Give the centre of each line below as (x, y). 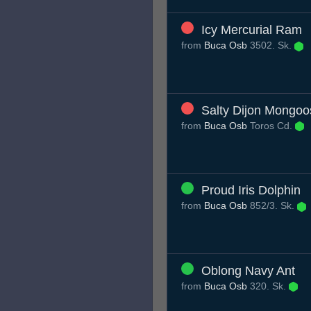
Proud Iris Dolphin (251, 191)
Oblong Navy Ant (248, 270)
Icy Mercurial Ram (252, 30)
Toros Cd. (271, 125)
